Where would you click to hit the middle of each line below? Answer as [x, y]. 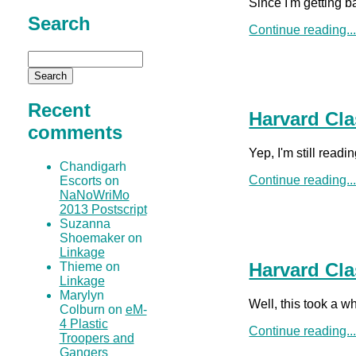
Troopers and [97, 339]
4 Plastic [83, 324]
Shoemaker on [101, 238]
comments [75, 133]
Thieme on [89, 267]
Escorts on [89, 181]
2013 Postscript [103, 210]
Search [59, 23]
